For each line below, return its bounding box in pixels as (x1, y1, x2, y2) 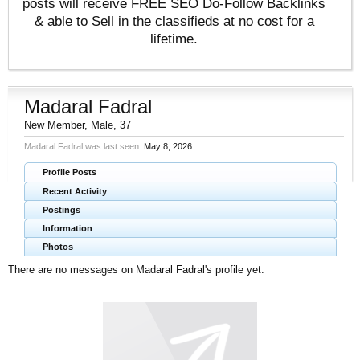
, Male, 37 (84, 118, 131, 131)
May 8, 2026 (144, 141, 192, 151)
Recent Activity (43, 186, 107, 196)
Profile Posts (43, 166, 96, 177)
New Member (24, 118, 84, 131)
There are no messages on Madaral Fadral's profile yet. (8, 263, 264, 276)
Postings (43, 204, 80, 215)
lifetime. (150, 30, 198, 47)
